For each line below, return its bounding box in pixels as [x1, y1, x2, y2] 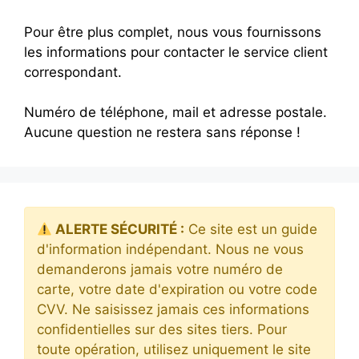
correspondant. [24, 63, 122, 80]
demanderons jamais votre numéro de [37, 261, 283, 277]
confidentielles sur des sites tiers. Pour [37, 321, 287, 337]
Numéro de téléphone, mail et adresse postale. [24, 104, 327, 120]
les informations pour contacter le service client [24, 43, 328, 60]
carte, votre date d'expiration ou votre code [37, 281, 317, 297]
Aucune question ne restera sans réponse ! [24, 124, 301, 140]
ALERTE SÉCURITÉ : [52, 221, 185, 237]
